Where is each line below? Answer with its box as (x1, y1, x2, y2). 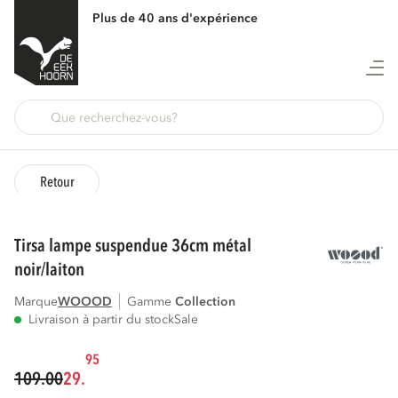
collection (184, 293, 235, 310)
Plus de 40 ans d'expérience (92, 9, 258, 27)
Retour (39, 172, 75, 192)
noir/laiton (14, 257, 84, 282)
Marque (14, 293, 58, 310)
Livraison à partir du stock (28, 311, 174, 328)
